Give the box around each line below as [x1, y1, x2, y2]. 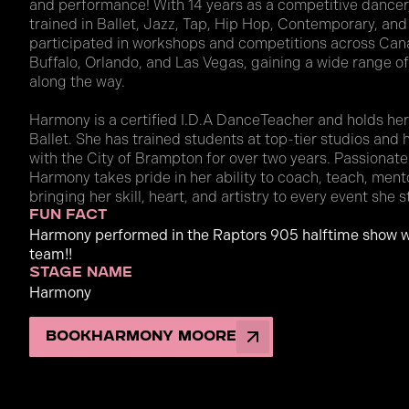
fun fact [29, 209, 108, 224]
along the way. [29, 73, 125, 91]
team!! [29, 246, 72, 264]
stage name [29, 267, 132, 281]
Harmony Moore [91, 330, 236, 344]
